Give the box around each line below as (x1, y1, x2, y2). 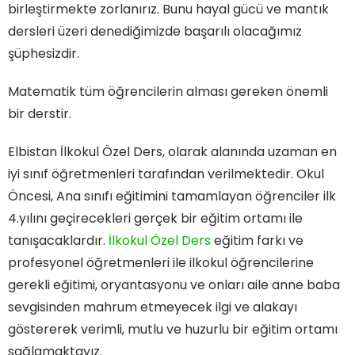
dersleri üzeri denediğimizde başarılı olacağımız (8, 21, 302, 40)
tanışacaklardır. (8, 231, 109, 250)
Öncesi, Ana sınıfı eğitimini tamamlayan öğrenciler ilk (8, 186, 336, 205)
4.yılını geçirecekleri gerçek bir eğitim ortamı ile (8, 208, 303, 227)
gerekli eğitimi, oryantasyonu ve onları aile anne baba (8, 275, 340, 294)
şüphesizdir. (8, 44, 79, 63)
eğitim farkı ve (211, 231, 303, 250)
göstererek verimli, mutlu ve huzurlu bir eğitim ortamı (8, 319, 338, 338)
